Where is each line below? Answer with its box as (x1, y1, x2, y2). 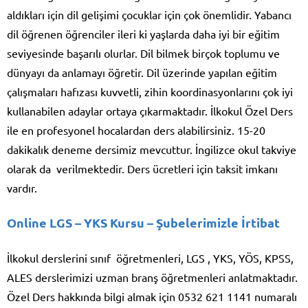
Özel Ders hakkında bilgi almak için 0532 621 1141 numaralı (7, 289, 297, 304)
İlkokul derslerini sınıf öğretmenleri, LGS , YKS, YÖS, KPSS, (7, 251, 294, 265)
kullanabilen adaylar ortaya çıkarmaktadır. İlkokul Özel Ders (7, 104, 296, 118)
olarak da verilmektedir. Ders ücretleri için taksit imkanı (7, 162, 278, 176)
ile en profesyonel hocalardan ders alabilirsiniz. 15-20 (7, 123, 265, 137)
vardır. (7, 181, 37, 195)
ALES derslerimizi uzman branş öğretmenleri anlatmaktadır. (7, 270, 298, 285)
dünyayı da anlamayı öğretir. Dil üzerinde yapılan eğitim (7, 65, 277, 80)
